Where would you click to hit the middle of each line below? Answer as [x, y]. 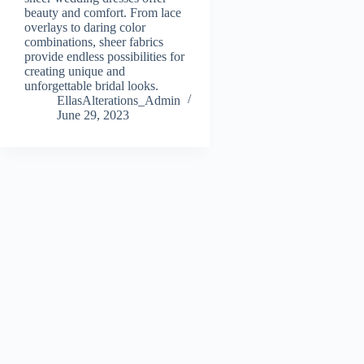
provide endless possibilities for [104, 56]
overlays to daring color [85, 27]
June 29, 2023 [93, 115]
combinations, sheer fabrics [94, 41]
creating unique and [75, 71]
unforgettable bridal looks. [91, 85]
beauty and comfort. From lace [103, 12]
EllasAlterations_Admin [119, 100]
